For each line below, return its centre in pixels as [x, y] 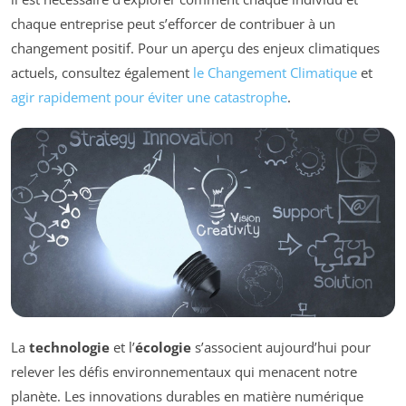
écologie [163, 348]
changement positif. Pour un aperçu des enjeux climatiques [195, 48]
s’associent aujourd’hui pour [281, 348]
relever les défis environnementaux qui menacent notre [184, 372]
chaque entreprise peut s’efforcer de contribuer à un [173, 23]
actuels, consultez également [102, 72]
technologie [69, 348]
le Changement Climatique [275, 72]
